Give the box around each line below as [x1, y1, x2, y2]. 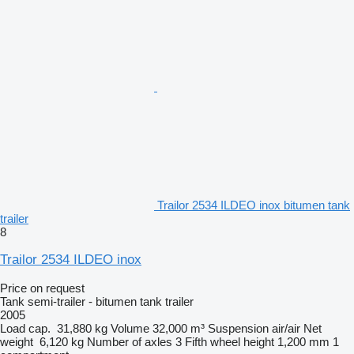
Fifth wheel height [185, 334, 274, 348]
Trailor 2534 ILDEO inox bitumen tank [157, 198, 350, 212]
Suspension [208, 321, 269, 335]
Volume [111, 321, 149, 335]
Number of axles [87, 334, 172, 348]
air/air [272, 321, 300, 335]
